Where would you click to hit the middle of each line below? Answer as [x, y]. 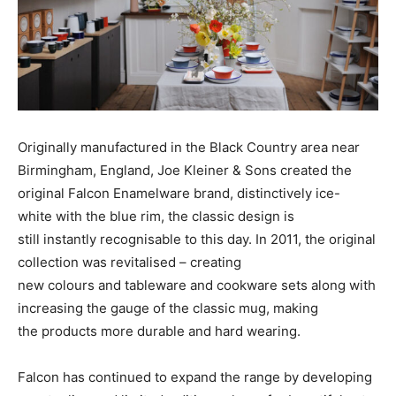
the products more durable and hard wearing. [161, 331]
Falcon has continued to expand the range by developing [195, 377]
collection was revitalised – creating [129, 262]
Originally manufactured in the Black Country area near [189, 147]
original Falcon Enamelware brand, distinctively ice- [179, 193]
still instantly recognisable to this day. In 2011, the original [197, 239]
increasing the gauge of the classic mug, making [168, 308]
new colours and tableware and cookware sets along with [197, 285]
